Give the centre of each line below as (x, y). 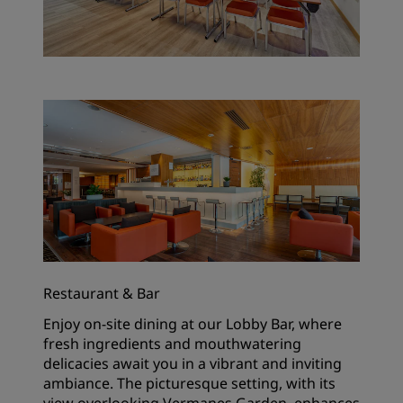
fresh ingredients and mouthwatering (172, 344)
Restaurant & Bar (102, 293)
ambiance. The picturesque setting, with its (189, 383)
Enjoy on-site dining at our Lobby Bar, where (193, 324)
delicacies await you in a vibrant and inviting (193, 363)
